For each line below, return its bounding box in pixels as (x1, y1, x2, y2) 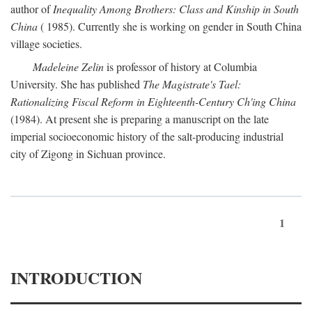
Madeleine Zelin (33, 59, 104, 74)
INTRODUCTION (10, 265, 142, 290)
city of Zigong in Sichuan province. (10, 146, 166, 161)
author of (10, 1, 53, 16)
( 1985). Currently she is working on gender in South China (38, 19, 302, 33)
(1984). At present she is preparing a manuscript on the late (10, 111, 269, 126)
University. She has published (10, 77, 143, 91)
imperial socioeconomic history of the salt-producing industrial (10, 129, 283, 143)
